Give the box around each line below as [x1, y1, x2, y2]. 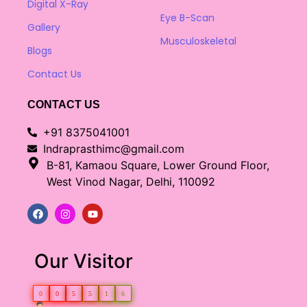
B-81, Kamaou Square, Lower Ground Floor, [46, 158, 269, 173]
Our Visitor [34, 249, 133, 273]
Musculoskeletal [160, 34, 236, 49]
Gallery [27, 21, 60, 35]
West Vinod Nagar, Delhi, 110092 [46, 175, 215, 189]
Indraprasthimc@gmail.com [42, 142, 184, 156]
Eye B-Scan [160, 11, 214, 25]
